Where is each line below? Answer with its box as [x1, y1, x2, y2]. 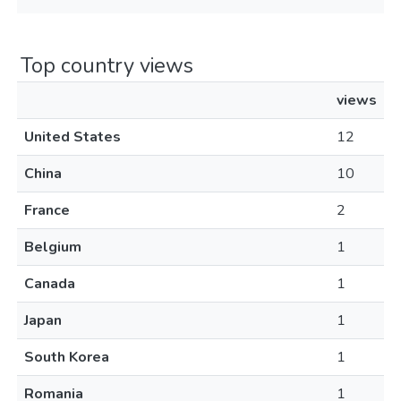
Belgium [24, 237, 81, 257]
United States [24, 127, 121, 147]
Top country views [21, 51, 193, 80]
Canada [24, 274, 75, 294]
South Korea [24, 347, 109, 367]
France [24, 200, 70, 220]
